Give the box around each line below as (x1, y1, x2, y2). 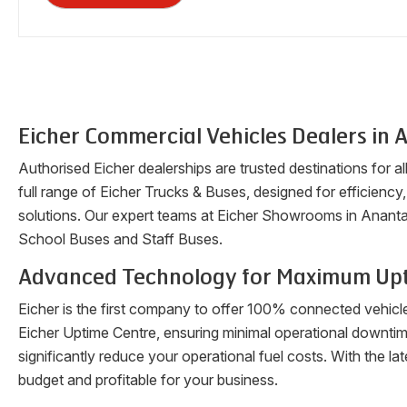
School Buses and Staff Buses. (18, 230, 223, 248)
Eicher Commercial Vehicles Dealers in (18, 124, 394, 149)
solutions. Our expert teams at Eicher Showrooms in (18, 206, 361, 224)
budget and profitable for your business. (18, 371, 278, 389)
